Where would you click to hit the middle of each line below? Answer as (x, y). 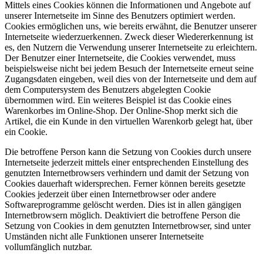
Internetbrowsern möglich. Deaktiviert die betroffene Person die (122, 215)
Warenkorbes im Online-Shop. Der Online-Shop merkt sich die (121, 110)
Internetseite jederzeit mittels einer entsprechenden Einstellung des (127, 162)
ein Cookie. (26, 131)
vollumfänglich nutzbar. (48, 247)
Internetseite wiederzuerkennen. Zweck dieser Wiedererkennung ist (129, 36)
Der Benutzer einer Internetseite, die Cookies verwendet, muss (120, 58)
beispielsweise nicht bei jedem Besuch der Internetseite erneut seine (129, 68)
